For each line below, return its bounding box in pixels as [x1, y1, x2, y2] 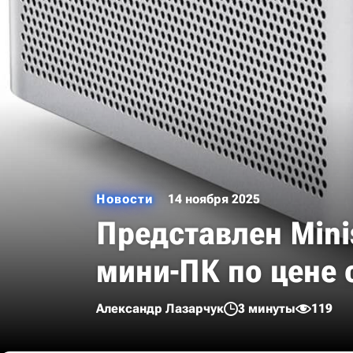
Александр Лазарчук [96, 301, 224, 316]
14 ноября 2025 [168, 191, 260, 206]
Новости [96, 191, 154, 206]
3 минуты [238, 301, 295, 316]
